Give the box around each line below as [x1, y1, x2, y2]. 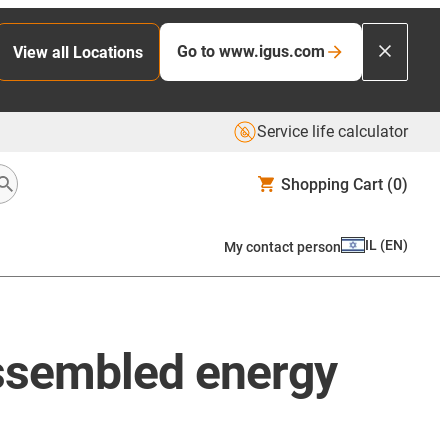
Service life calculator [257, 122, 408, 141]
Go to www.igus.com [177, 42, 325, 61]
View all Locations [13, 42, 143, 62]
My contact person [224, 238, 341, 255]
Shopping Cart [281, 174, 383, 194]
